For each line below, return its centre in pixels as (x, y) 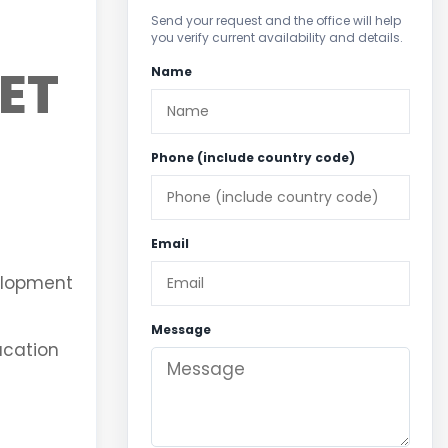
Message (180, 329)
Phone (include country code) (252, 157)
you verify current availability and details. (276, 37)
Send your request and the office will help (275, 20)
